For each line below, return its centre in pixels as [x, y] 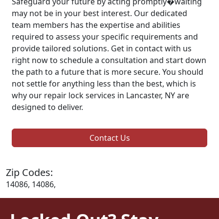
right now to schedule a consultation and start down [109, 60]
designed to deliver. [47, 107]
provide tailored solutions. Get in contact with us [102, 49]
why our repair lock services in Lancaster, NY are [100, 96]
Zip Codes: [29, 173]
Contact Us [109, 138]
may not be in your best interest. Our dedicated [99, 13]
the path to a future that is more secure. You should [108, 72]
